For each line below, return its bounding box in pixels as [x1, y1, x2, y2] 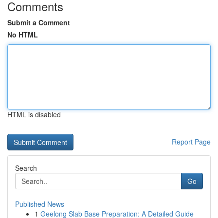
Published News [15, 199, 64, 209]
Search [15, 163, 37, 173]
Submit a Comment [7, 18, 70, 27]
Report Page [172, 137, 211, 146]
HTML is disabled [7, 109, 61, 119]
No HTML [7, 30, 38, 39]
